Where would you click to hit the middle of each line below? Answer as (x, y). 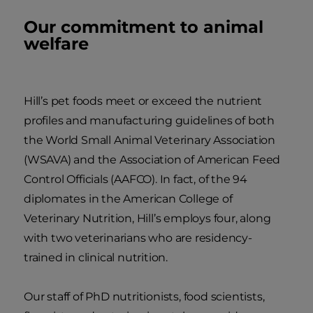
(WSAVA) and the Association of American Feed (152, 159)
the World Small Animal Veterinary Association (150, 140)
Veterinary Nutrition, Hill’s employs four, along (147, 218)
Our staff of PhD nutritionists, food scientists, (144, 296)
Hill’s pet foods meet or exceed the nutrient (143, 101)
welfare (56, 43)
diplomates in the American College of (128, 198)
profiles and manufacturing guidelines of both (149, 120)
